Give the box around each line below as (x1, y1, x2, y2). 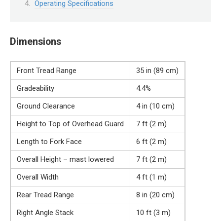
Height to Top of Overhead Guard (17, 119, 124, 129)
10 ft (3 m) (136, 208, 171, 218)
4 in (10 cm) (136, 102, 175, 111)
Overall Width (17, 173, 59, 182)
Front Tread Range (17, 66, 76, 75)
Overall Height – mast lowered (17, 155, 114, 164)
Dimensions (10, 36, 61, 47)
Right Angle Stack (17, 208, 74, 218)
